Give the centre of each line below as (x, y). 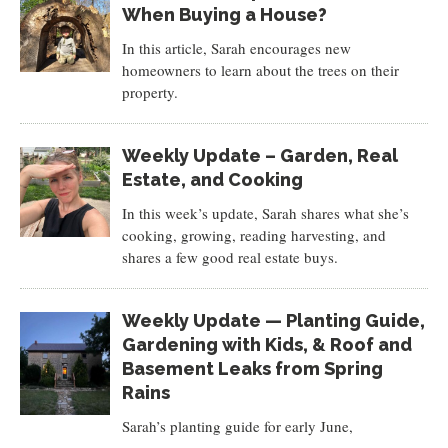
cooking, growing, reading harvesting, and (253, 235)
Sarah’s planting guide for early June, (237, 426)
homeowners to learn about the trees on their (260, 70)
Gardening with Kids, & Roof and (266, 344)
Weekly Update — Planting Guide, (273, 320)
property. (149, 92)
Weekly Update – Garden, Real (259, 155)
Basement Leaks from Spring (252, 368)
